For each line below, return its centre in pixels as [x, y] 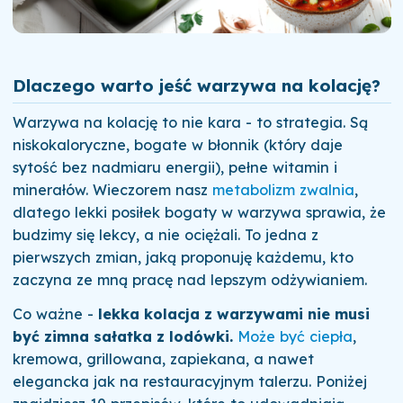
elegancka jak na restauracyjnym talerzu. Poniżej [189, 381]
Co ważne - [55, 313]
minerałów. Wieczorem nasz [112, 190]
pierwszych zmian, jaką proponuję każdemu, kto [183, 258]
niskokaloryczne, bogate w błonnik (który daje [177, 145]
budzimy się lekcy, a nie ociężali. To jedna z [165, 235]
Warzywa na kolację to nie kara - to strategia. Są [190, 123]
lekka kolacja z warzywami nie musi [233, 313]
